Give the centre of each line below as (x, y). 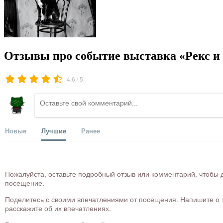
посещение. (25, 183)
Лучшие (54, 131)
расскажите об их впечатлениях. (58, 208)
